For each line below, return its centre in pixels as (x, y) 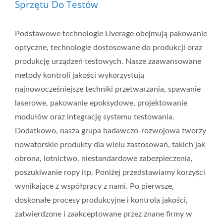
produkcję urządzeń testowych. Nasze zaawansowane (108, 61)
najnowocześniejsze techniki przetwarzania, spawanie (108, 89)
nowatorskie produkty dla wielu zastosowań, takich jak (110, 145)
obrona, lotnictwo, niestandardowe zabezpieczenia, (104, 159)
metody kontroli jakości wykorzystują (80, 75)
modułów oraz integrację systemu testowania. (95, 117)
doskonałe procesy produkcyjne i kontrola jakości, (101, 200)
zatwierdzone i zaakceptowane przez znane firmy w (104, 214)
